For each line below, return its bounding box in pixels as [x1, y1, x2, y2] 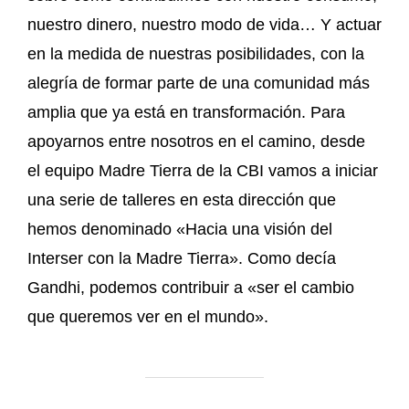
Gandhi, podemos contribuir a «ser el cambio [27, 278, 354, 297]
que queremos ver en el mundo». [27, 307, 268, 326]
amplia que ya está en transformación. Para [27, 102, 345, 121]
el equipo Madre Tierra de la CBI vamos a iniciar [27, 161, 378, 180]
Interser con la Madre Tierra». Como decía [27, 248, 336, 267]
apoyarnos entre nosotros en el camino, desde [27, 131, 365, 151]
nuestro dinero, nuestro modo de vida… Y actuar [27, 15, 382, 34]
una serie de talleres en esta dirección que [27, 190, 336, 209]
